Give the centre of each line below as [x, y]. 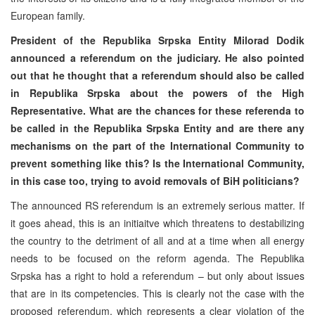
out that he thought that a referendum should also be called [157, 75]
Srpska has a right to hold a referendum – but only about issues [157, 275]
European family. [48, 15]
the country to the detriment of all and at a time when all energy [157, 240]
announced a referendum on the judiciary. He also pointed [157, 57]
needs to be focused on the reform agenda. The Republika [157, 258]
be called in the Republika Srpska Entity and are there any [157, 128]
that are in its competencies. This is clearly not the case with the [157, 293]
